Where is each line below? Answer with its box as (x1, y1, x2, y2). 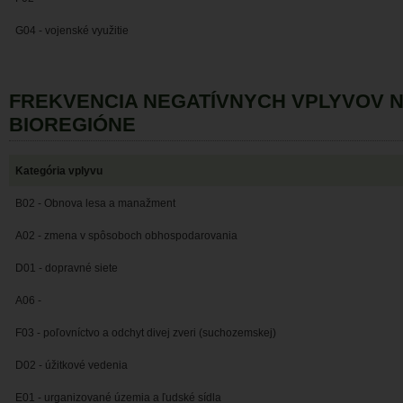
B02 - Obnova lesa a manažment (15, 197, 175, 210)
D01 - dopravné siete (15, 262, 118, 275)
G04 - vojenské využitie (15, 24, 129, 38)
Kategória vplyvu (15, 165, 103, 178)
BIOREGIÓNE (9, 113, 136, 137)
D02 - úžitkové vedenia (15, 359, 128, 372)
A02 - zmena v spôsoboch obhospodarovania (15, 229, 237, 243)
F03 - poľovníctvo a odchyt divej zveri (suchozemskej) (15, 327, 276, 340)
